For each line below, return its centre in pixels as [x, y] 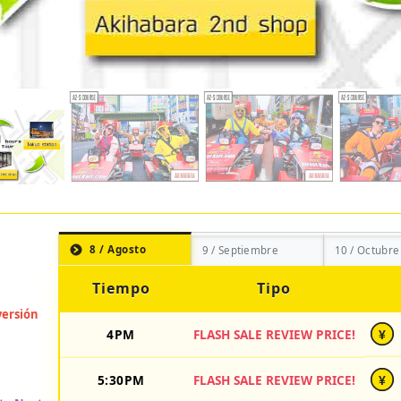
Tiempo [121, 288]
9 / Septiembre [240, 251]
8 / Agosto [118, 250]
